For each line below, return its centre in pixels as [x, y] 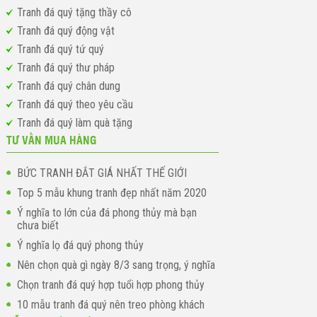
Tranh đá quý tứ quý [60, 50]
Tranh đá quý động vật [65, 31]
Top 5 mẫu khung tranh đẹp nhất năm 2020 [111, 193]
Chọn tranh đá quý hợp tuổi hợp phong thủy [110, 285]
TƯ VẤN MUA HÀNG [51, 140]
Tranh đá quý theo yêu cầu [75, 105]
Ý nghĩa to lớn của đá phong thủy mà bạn [106, 213]
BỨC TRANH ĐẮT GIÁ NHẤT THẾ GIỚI [102, 173]
